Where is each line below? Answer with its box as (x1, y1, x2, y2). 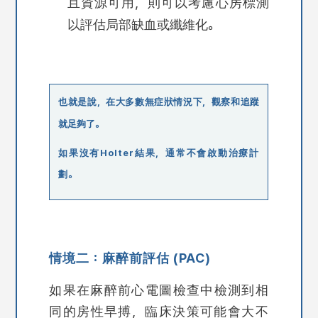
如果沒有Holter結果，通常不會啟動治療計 (58, 148, 260, 159)
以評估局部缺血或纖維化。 (67, 16, 220, 32)
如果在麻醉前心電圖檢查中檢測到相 (49, 282, 269, 298)
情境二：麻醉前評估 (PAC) (49, 249, 212, 265)
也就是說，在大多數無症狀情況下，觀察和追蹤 (58, 97, 260, 108)
